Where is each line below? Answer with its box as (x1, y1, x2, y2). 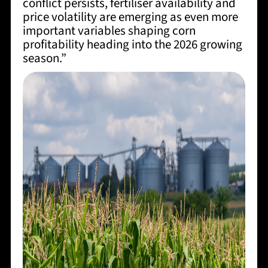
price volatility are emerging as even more (22, 7, 238, 26)
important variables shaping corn (22, 21, 196, 39)
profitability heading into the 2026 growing (22, 35, 242, 53)
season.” (22, 48, 66, 67)
